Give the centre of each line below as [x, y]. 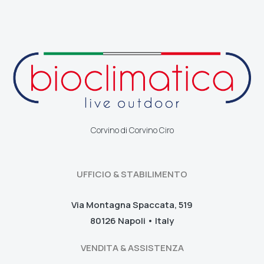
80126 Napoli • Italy [132, 220]
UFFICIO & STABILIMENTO [132, 174]
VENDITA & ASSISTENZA [132, 247]
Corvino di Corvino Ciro [132, 130]
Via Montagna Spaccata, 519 [132, 204]
